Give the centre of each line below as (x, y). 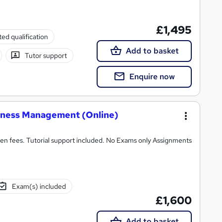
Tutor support (46, 55)
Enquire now (152, 77)
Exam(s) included (39, 187)
